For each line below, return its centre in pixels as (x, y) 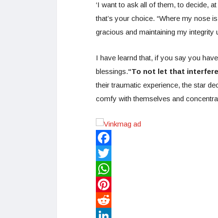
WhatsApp (112, 184)
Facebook (112, 153)
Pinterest (110, 200)
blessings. (112, 71)
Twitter (107, 169)
